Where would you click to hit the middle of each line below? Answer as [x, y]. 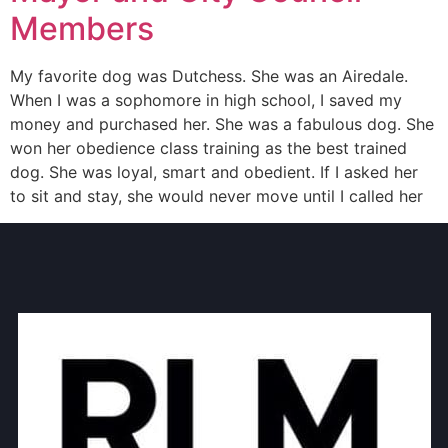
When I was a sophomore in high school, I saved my [206, 100]
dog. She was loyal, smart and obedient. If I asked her [214, 172]
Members [82, 29]
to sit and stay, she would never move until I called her [216, 196]
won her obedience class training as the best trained [208, 148]
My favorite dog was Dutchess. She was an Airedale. [209, 76]
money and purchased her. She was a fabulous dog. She [222, 124]
